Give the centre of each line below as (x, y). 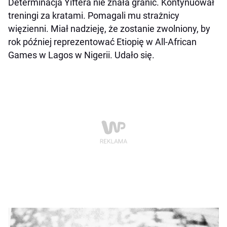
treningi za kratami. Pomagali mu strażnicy (94, 16)
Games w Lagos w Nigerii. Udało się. (81, 55)
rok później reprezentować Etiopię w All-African (102, 42)
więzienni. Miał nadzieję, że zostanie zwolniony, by (109, 29)
